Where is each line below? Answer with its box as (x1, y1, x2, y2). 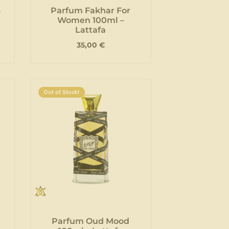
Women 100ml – (57, 15, 124, 26)
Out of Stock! (43, 88, 80, 96)
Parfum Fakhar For (51, 6, 131, 16)
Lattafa (75, 25, 106, 35)
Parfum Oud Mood (52, 216, 130, 226)
